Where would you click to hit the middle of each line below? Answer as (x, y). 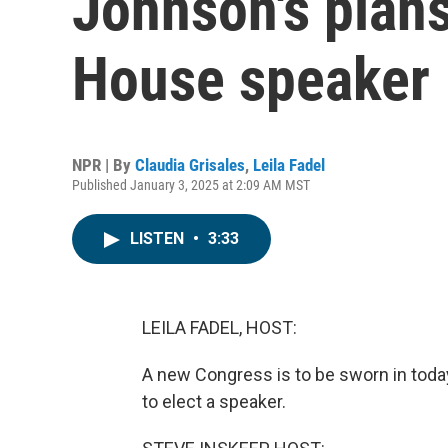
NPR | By (103, 165)
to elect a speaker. (214, 401)
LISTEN (159, 238)
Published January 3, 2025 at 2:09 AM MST (191, 185)
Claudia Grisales (190, 165)
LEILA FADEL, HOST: (219, 327)
